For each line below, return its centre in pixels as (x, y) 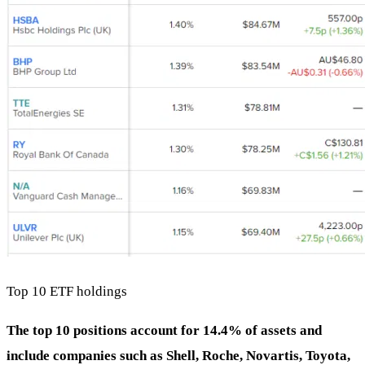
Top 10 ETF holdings (67, 291)
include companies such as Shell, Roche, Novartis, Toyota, (178, 355)
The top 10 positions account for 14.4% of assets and (164, 330)
